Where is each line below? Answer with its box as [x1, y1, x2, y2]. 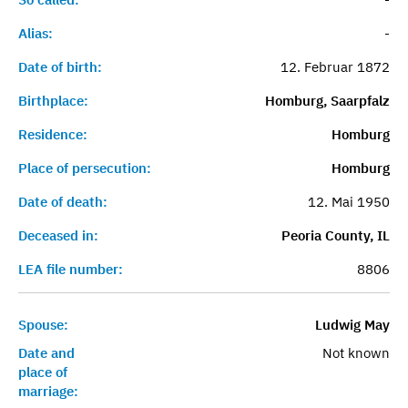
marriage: [18, 382, 78, 400]
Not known [321, 343, 390, 362]
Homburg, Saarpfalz [264, 91, 390, 109]
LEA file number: [18, 260, 123, 278]
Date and [18, 343, 75, 362]
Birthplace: [18, 91, 88, 109]
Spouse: [18, 315, 68, 333]
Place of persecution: [18, 158, 151, 177]
